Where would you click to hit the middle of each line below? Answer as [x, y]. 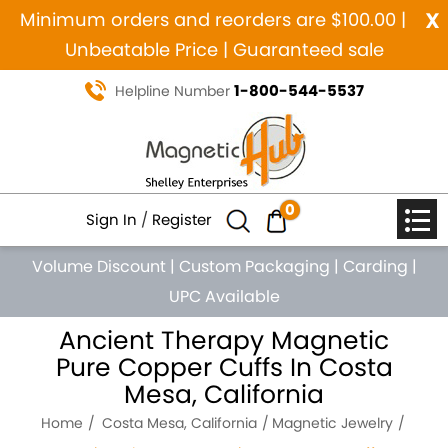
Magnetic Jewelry [332, 423]
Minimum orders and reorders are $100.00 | [213, 19]
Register [181, 219]
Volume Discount [98, 266]
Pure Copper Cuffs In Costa [224, 367]
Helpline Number [174, 91]
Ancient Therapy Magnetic [224, 340]
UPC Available [224, 296]
